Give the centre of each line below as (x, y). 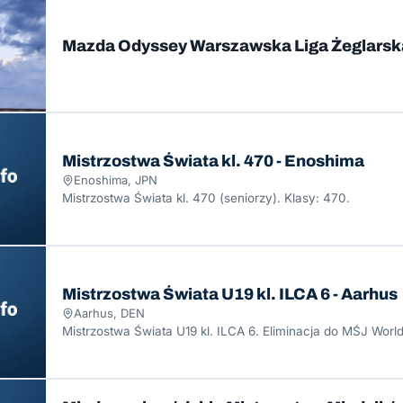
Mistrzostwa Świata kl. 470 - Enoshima (213, 161)
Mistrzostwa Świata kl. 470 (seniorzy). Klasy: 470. (206, 198)
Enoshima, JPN (116, 180)
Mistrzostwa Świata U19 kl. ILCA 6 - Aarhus (230, 295)
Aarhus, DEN (109, 313)
